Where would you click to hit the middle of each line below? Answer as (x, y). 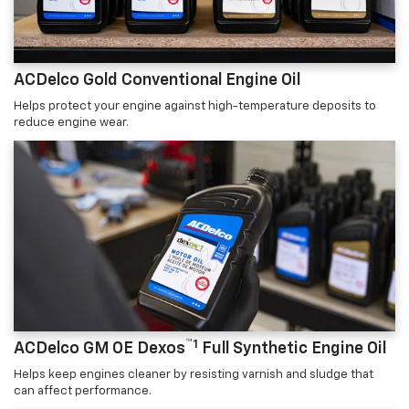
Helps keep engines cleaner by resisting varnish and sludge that (194, 375)
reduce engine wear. (71, 123)
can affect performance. (83, 392)
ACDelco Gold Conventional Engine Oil (157, 81)
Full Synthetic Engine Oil (292, 349)
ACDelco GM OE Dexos (100, 349)
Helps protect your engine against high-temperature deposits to (195, 107)
